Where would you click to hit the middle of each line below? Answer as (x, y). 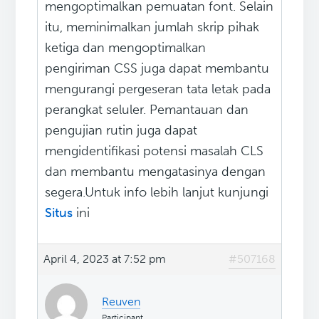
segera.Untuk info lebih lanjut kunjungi (157, 193)
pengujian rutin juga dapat (121, 131)
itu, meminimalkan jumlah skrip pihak (152, 27)
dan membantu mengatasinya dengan (156, 172)
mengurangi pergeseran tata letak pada (158, 89)
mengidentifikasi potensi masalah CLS (155, 151)
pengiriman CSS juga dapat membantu (157, 69)
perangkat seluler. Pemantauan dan (147, 110)
